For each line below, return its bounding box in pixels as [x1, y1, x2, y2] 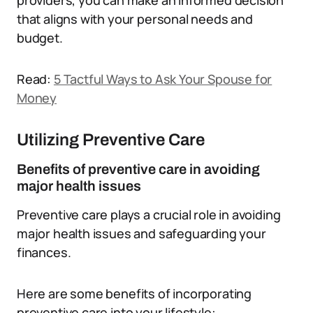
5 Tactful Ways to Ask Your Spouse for [53, 71, 272, 87]
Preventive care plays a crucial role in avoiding [17, 206, 281, 223]
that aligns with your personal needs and [17, 10, 253, 27]
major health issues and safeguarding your [17, 225, 266, 242]
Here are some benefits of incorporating [17, 285, 252, 302]
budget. [17, 29, 63, 46]
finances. [17, 244, 71, 261]
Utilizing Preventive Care [17, 131, 205, 149]
